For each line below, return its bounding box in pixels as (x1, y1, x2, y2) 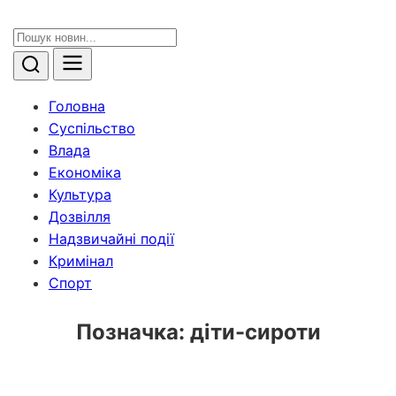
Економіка (49, 164, 121, 181)
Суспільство (49, 119, 135, 137)
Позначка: (75, 319, 190, 345)
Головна (49, 97, 105, 115)
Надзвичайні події (49, 230, 174, 247)
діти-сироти (189, 319, 321, 345)
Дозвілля (49, 208, 110, 225)
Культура (49, 186, 111, 203)
